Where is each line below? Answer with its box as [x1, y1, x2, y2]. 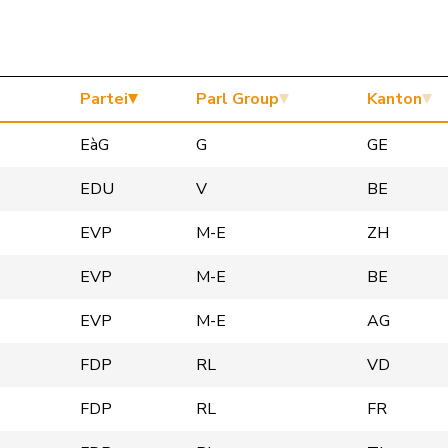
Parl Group [196, 88, 279, 110]
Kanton [367, 88, 422, 110]
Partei [80, 88, 128, 110]
